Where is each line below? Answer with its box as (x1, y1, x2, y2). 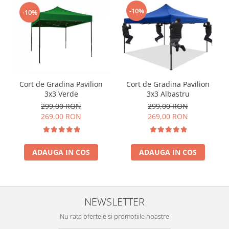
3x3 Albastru (146, 88, 190, 99)
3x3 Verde (44, 88, 78, 99)
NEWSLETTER (84, 194, 145, 209)
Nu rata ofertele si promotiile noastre (60, 211, 169, 221)
